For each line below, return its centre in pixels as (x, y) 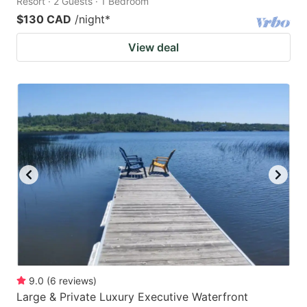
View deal (153, 47)
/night (90, 19)
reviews (76, 280)
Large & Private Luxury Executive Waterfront (132, 296)
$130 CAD (44, 19)
